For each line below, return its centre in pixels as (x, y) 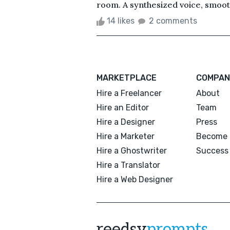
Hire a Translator (128, 165)
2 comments (173, 21)
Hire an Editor (123, 107)
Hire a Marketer (126, 136)
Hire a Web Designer (135, 179)
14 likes (121, 21)
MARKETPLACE (127, 78)
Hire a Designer (126, 122)
